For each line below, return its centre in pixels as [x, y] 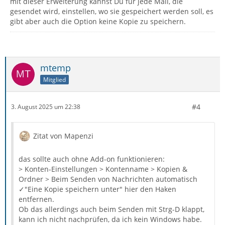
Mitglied [54, 79]
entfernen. [36, 199]
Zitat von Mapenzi [63, 136]
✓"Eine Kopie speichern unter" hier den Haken [97, 189]
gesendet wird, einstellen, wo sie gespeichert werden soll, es [112, 11]
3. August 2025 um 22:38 [46, 107]
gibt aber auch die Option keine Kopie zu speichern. [98, 21]
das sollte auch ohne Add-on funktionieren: [92, 159]
